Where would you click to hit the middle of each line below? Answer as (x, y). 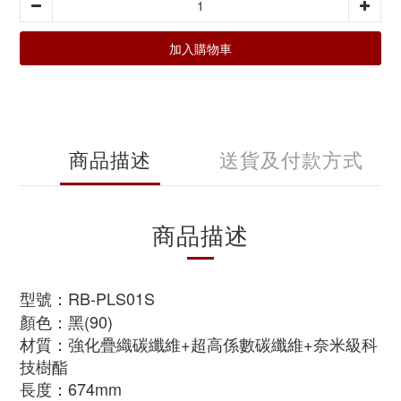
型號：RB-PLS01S (87, 298)
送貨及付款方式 (291, 159)
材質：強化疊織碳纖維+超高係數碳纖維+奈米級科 (199, 344)
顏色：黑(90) (66, 321)
